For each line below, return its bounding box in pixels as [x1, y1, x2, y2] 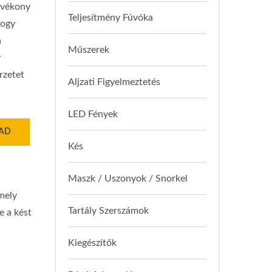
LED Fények [68, 109, 118, 119]
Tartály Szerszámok [68, 206, 149, 216]
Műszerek [68, 45, 109, 55]
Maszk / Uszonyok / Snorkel [68, 174, 188, 183]
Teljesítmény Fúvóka [68, 13, 153, 22]
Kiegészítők [68, 238, 117, 248]
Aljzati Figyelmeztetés [68, 77, 160, 87]
